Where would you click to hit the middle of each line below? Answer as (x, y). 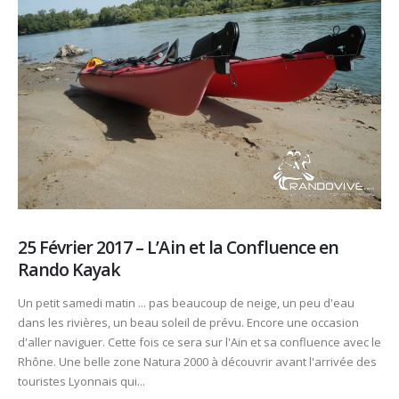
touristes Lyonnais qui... (81, 382)
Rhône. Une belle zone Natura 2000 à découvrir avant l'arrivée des (197, 362)
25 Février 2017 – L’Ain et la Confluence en (179, 247)
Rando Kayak (69, 269)
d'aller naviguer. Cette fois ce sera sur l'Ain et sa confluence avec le (199, 342)
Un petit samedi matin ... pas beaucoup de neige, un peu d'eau (186, 303)
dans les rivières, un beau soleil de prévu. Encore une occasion (188, 323)
